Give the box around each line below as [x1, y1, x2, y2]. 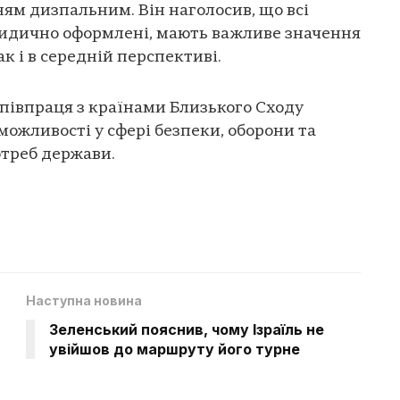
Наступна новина [26, 293, 142, 309]
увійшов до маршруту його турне [49, 340, 300, 359]
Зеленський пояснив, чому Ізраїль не [49, 321, 324, 339]
